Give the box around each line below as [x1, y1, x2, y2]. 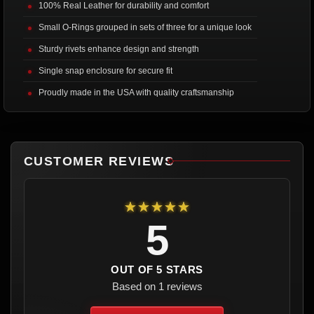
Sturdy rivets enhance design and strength [39, 43, 199, 54]
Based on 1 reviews [111, 280, 203, 292]
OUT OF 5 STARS [111, 263, 203, 275]
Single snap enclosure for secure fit [39, 65, 172, 76]
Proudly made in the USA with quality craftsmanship [39, 87, 234, 97]
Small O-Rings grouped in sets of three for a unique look [39, 22, 252, 32]
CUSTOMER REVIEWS [24, 153, 175, 168]
